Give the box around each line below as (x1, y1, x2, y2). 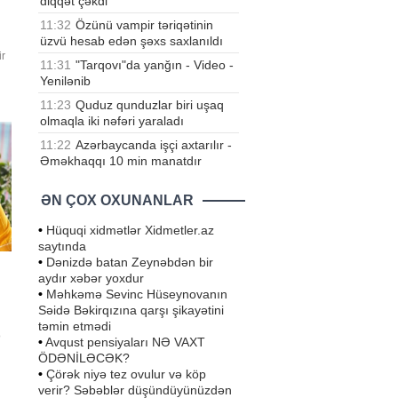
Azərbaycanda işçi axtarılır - (76, 137, 232, 152)
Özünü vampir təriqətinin (76, 17, 213, 32)
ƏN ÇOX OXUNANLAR (41, 192, 194, 208)
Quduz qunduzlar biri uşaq (76, 97, 224, 112)
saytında (38, 238, 86, 253)
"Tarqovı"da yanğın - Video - (76, 57, 234, 72)
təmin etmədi (38, 318, 111, 333)
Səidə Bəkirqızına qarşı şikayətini (38, 302, 224, 317)
